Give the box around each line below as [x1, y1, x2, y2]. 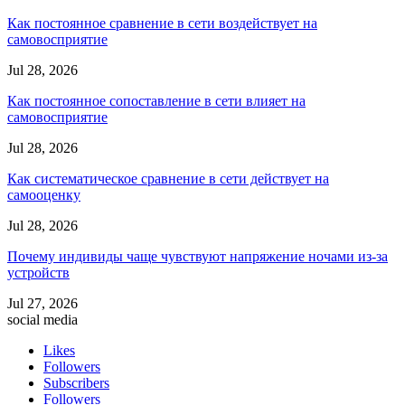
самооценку [7, 187, 80, 203]
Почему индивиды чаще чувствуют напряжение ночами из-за [7, 249, 388, 265]
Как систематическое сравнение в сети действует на [7, 171, 329, 187]
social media [7, 312, 78, 328]
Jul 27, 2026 [7, 296, 78, 312]
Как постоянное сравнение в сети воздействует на [7, 15, 317, 32]
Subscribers [43, 375, 109, 391]
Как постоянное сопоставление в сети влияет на [7, 93, 306, 109]
